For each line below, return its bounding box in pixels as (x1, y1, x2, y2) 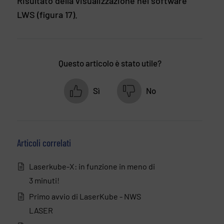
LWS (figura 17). (17, 9, 77, 20)
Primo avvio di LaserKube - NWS (29, 191, 141, 201)
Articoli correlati (17, 136, 71, 148)
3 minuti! (29, 175, 59, 185)
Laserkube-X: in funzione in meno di (29, 161, 155, 171)
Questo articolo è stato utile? (58, 58, 161, 68)
